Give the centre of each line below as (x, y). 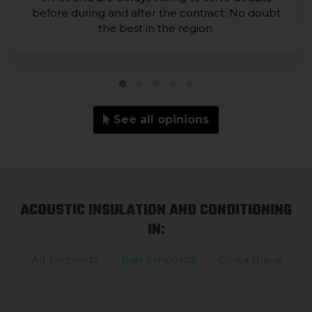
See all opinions (159, 119)
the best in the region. (156, 28)
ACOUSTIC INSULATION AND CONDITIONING (156, 210)
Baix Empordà (158, 259)
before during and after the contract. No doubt (156, 13)
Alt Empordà (65, 259)
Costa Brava (250, 259)
